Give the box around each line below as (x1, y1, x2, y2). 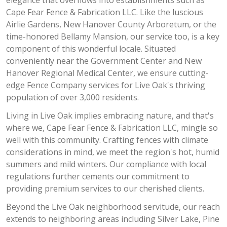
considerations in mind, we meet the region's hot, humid (6, 146, 219, 158)
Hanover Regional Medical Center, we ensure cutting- (6, 67, 209, 79)
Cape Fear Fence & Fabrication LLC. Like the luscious (6, 7, 203, 18)
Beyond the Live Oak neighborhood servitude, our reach (6, 201, 220, 212)
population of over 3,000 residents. (6, 92, 139, 103)
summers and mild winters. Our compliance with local (6, 159, 206, 170)
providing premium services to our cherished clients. (6, 183, 204, 194)
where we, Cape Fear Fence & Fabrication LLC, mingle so (6, 122, 218, 133)
